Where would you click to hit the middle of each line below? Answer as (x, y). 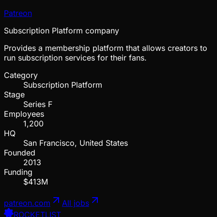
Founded (20, 152)
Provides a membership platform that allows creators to (106, 48)
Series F (38, 104)
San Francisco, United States (76, 143)
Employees (24, 114)
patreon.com (27, 203)
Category (21, 75)
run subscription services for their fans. (75, 57)
